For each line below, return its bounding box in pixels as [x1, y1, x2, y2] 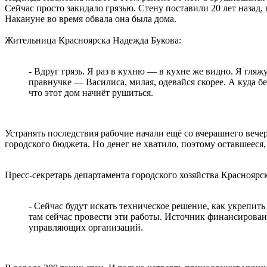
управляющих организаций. [29, 222, 143, 232]
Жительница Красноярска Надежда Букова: [5, 35, 181, 45]
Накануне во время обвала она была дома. [5, 13, 176, 24]
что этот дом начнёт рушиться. [29, 87, 153, 98]
